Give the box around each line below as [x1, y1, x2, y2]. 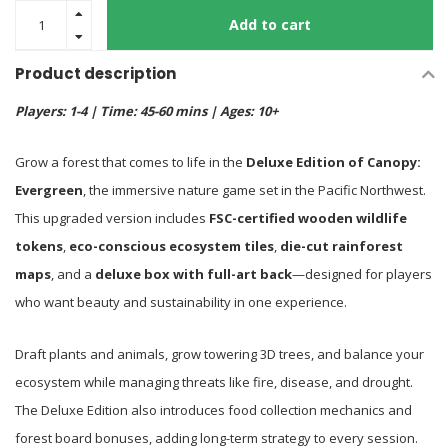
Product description [15, 63, 176, 84]
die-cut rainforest [280, 237, 403, 256]
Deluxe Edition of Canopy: [246, 153, 421, 172]
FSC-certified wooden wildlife [209, 209, 407, 228]
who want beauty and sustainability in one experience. [15, 293, 347, 312]
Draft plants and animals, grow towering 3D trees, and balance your [15, 344, 424, 363]
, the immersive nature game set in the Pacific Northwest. [83, 181, 426, 200]
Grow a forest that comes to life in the [15, 153, 246, 172]
